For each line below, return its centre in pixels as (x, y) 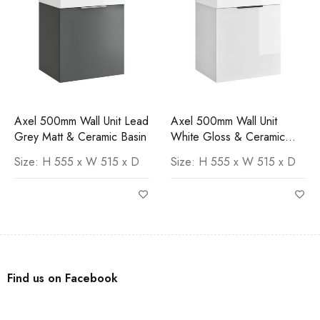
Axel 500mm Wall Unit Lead (81, 121)
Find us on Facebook (62, 278)
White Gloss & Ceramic (228, 136)
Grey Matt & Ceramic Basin (80, 136)
